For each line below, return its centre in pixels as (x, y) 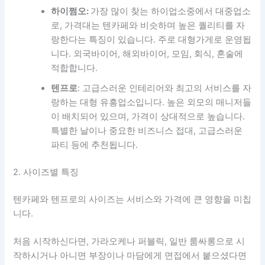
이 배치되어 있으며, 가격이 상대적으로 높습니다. (148, 117)
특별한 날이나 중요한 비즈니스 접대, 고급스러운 (147, 131)
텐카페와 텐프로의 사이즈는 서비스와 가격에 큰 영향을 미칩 (132, 199)
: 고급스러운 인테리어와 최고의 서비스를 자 (165, 88)
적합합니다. (75, 68)
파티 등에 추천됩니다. (95, 145)
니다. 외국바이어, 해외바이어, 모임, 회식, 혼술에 (147, 54)
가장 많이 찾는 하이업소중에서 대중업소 (171, 12)
